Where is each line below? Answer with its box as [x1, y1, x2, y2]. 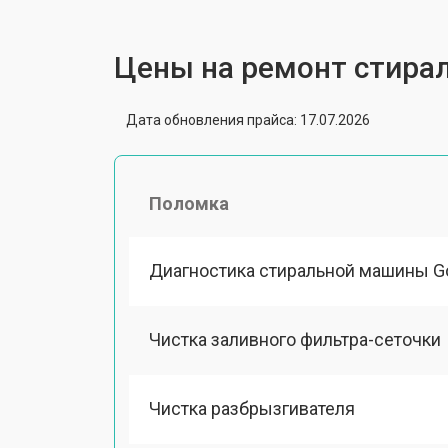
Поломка [149, 192, 229, 214]
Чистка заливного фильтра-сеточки [149, 328, 441, 350]
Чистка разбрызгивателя [149, 398, 355, 419]
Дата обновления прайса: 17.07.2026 [126, 111, 370, 128]
